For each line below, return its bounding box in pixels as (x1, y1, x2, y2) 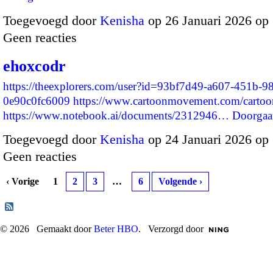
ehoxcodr (3, 57, 66, 75)
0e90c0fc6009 (3, 94, 70, 107)
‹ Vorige (6, 176, 39, 187)
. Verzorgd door (138, 224, 204, 235)
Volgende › (158, 176, 202, 187)
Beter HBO (94, 224, 138, 235)
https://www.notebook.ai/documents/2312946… (3, 108, 229, 122)
